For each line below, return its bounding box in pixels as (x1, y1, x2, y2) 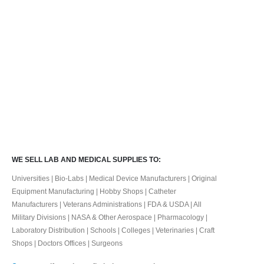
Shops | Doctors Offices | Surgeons (12, 239, 123, 247)
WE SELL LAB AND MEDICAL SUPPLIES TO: (12, 155, 161, 163)
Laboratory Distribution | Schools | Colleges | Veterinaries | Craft (12, 226, 214, 234)
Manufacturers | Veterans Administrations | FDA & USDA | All (12, 200, 202, 208)
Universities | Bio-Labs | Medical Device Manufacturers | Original (12, 174, 217, 182)
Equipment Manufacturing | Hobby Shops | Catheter (12, 187, 176, 195)
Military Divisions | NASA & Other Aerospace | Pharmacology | (12, 213, 207, 221)
